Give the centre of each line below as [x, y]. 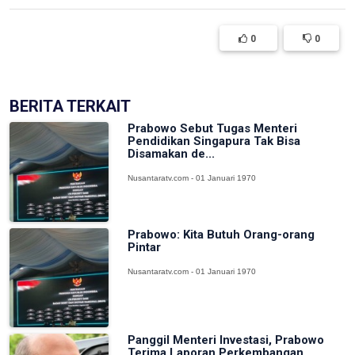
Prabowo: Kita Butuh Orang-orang [221, 234]
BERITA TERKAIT [70, 107]
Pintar [145, 247]
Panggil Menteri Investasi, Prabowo [226, 340]
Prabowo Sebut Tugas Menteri [213, 129]
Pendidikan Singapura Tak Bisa [214, 141]
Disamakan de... [172, 154]
